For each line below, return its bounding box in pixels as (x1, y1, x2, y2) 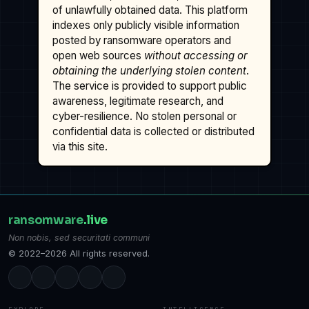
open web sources (52, 48, 145, 62)
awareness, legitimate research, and (52, 94, 224, 108)
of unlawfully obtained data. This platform (52, 3, 248, 17)
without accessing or (144, 48, 248, 62)
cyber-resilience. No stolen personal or (52, 109, 237, 123)
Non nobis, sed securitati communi (8, 232, 150, 243)
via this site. (52, 139, 108, 153)
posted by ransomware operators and (52, 33, 232, 47)
